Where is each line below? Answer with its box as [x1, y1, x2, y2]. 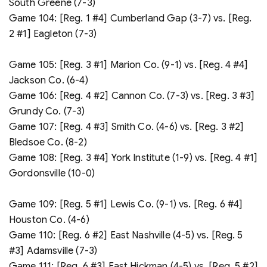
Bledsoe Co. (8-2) [9, 136, 87, 148]
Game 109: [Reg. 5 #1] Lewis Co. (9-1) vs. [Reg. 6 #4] [9, 198, 243, 210]
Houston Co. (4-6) [9, 213, 89, 226]
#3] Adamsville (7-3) [9, 244, 98, 257]
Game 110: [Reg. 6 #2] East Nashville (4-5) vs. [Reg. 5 [9, 229, 243, 241]
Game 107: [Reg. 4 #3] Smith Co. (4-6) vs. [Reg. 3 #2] [9, 120, 244, 133]
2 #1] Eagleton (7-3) [9, 27, 97, 40]
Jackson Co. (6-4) [9, 74, 88, 86]
